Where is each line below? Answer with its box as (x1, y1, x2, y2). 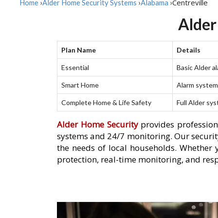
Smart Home (61, 81, 99, 90)
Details (177, 46, 200, 54)
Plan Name (61, 46, 96, 54)
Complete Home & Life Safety (61, 98, 151, 107)
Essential (61, 63, 89, 72)
